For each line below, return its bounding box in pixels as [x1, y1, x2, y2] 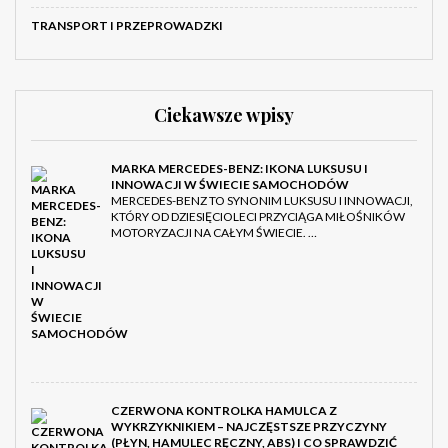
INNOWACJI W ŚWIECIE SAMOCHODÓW [111, 177, 349, 193]
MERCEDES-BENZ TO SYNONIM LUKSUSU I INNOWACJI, [111, 193, 413, 209]
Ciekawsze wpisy [154, 103, 294, 128]
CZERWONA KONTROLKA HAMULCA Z [111, 403, 337, 419]
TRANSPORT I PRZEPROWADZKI [31, 18, 223, 34]
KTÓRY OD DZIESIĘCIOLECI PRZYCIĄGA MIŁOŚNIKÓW [111, 209, 405, 225]
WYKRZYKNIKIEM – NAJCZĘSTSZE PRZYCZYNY [111, 419, 387, 435]
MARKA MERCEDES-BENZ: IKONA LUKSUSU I [111, 161, 368, 177]
